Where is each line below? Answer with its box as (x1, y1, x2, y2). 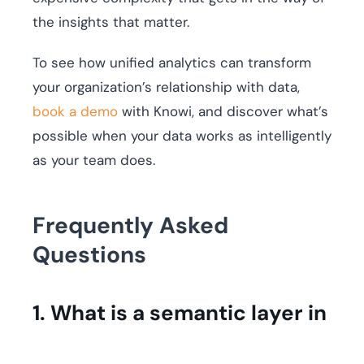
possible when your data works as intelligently (32, 127, 331, 145)
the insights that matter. (32, 13, 189, 32)
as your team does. (32, 151, 155, 170)
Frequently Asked (32, 210, 228, 241)
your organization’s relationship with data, (32, 78, 300, 97)
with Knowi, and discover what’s (118, 102, 328, 121)
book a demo (32, 102, 118, 121)
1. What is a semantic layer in (32, 299, 327, 327)
